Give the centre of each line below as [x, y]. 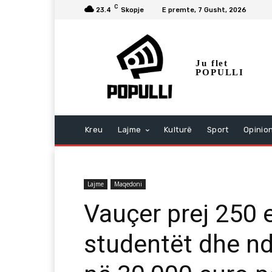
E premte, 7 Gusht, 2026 [204, 10]
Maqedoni [128, 184]
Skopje [132, 10]
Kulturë [178, 130]
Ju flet [212, 63]
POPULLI [220, 73]
